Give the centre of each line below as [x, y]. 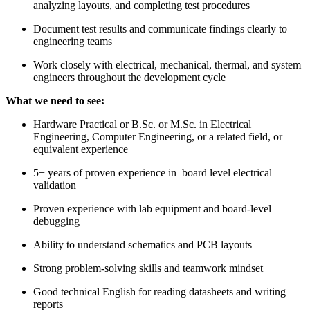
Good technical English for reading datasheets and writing [159, 291]
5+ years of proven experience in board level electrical [153, 172]
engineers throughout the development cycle [129, 77]
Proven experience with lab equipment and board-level [152, 208]
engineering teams [73, 41]
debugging [56, 221]
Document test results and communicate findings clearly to [160, 28]
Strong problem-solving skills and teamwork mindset [148, 268]
